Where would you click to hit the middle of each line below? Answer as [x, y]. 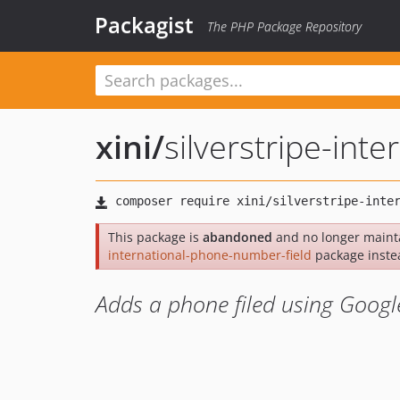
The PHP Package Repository [284, 26]
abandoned [237, 237]
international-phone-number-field [210, 255]
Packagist [144, 25]
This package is [155, 237]
